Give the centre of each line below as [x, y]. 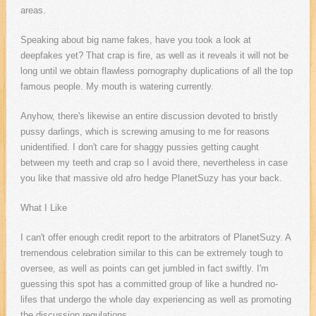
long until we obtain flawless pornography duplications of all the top [156, 71]
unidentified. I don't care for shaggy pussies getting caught [139, 147]
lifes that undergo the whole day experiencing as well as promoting [156, 300]
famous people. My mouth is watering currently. [117, 87]
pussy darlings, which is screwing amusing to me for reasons [145, 132]
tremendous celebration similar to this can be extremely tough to [151, 253]
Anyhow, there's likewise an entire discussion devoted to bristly [149, 116]
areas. [33, 11]
